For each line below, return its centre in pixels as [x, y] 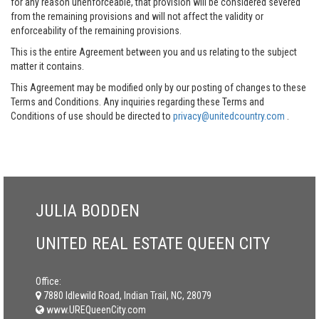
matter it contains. [47, 66]
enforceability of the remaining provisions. [96, 31]
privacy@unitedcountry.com [230, 116]
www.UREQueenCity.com [95, 310]
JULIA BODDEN [88, 211]
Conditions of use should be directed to [92, 116]
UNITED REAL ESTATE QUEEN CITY [153, 244]
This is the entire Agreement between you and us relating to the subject [154, 52]
